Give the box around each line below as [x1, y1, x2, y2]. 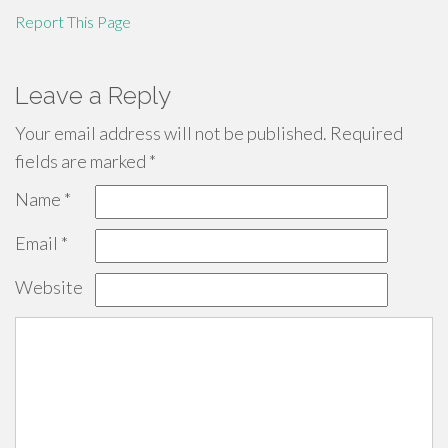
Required [327, 122, 403, 144]
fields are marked [15, 150, 149, 172]
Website [15, 276, 83, 298]
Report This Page [15, 12, 131, 31]
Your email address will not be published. [15, 122, 327, 144]
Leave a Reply [15, 81, 171, 110]
